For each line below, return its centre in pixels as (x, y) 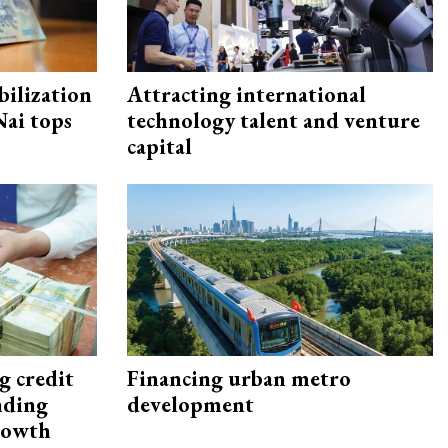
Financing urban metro (239, 379)
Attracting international (246, 95)
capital (159, 147)
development (190, 405)
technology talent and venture (273, 121)
